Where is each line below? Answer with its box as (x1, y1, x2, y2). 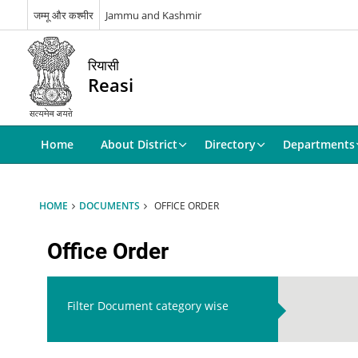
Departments (282, 137, 355, 152)
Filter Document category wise (66, 298, 229, 313)
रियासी (87, 56, 119, 74)
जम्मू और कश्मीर (33, 7, 93, 22)
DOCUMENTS (78, 199, 140, 212)
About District (100, 137, 177, 152)
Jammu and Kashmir (105, 7, 201, 22)
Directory (204, 137, 256, 152)
